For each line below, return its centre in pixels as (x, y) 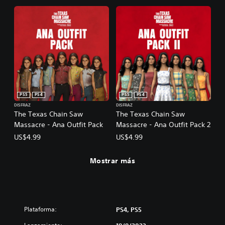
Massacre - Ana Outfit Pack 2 (163, 124)
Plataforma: (40, 209)
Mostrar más (113, 161)
